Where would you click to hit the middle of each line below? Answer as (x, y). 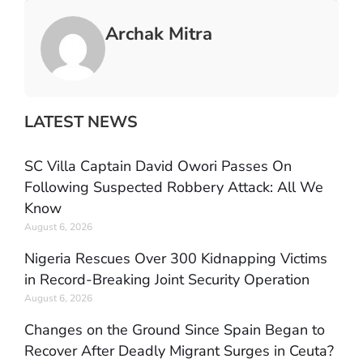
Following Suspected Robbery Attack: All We (174, 188)
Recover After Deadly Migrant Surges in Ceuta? (179, 351)
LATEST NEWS (81, 122)
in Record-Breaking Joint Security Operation (167, 280)
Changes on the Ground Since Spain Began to (175, 330)
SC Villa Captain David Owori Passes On (158, 167)
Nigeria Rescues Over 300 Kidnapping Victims (176, 259)
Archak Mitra (159, 34)
